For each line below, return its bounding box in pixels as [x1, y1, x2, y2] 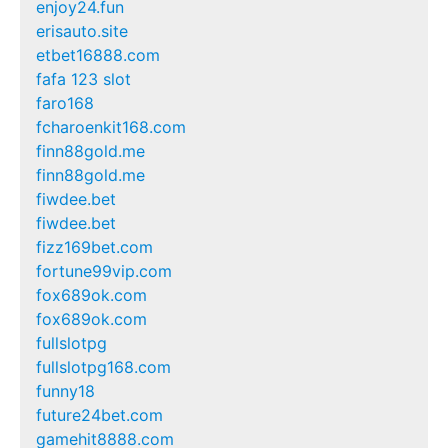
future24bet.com [36, 404, 163, 425]
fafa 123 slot [36, 68, 131, 89]
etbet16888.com [36, 44, 160, 65]
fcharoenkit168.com [36, 116, 186, 137]
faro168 [36, 92, 94, 113]
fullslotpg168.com [36, 356, 171, 377]
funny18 [36, 380, 95, 401]
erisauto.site [36, 20, 128, 41]
